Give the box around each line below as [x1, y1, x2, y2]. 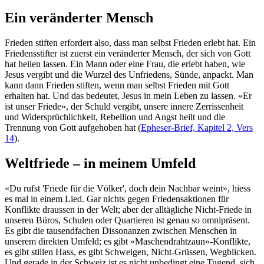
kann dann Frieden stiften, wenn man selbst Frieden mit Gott [5, 80, 229, 90]
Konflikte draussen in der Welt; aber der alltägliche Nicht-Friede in [5, 204, 252, 214]
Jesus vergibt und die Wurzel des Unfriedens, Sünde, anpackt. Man [5, 69, 253, 80]
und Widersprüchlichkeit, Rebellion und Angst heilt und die [5, 111, 225, 122]
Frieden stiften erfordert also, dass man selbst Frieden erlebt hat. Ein [5, 37, 256, 48]
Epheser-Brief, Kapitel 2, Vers [141, 122, 253, 133]
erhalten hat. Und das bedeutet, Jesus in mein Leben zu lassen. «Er [5, 90, 252, 101]
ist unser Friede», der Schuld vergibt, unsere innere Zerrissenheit [5, 101, 243, 111]
